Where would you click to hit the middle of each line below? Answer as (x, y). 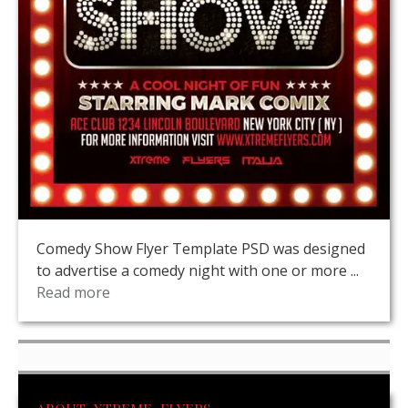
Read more (73, 293)
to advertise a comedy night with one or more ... (198, 271)
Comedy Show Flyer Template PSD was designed (201, 249)
